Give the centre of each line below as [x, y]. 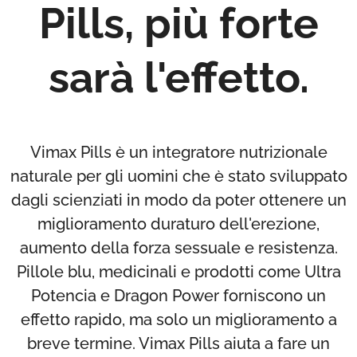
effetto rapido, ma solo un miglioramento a [178, 319]
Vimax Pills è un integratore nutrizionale [178, 152]
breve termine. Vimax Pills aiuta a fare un [178, 343]
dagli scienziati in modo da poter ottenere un [178, 200]
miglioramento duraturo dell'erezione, [178, 224]
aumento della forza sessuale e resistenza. [178, 247]
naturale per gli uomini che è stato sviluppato [178, 176]
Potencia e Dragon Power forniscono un [178, 295]
